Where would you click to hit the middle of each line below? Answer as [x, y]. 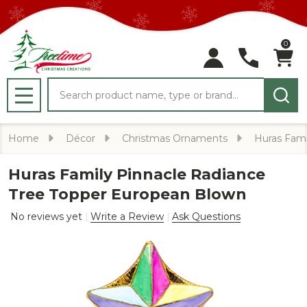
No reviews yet [48, 217]
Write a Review [127, 217]
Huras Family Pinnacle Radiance [137, 174]
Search [66, 85]
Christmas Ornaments [175, 138]
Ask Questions [206, 217]
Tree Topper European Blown [127, 194]
